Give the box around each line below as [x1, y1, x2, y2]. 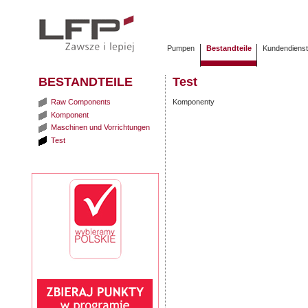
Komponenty [173, 98, 214, 107]
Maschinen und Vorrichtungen [48, 123, 150, 132]
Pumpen [167, 44, 195, 53]
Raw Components [48, 98, 111, 107]
